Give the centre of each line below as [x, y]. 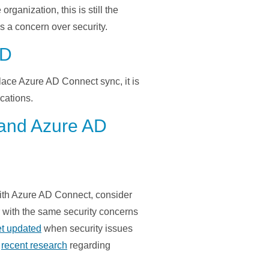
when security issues [87, 229]
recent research [34, 246]
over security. [80, 27]
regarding [90, 246]
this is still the [89, 10]
